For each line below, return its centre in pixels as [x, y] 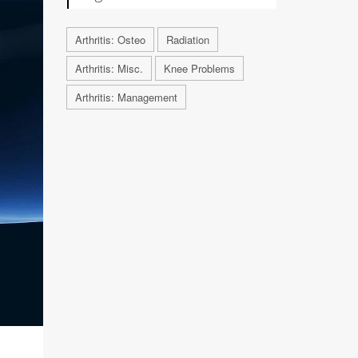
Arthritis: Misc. [109, 68]
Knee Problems [199, 68]
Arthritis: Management [126, 97]
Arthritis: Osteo [110, 40]
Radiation [187, 40]
